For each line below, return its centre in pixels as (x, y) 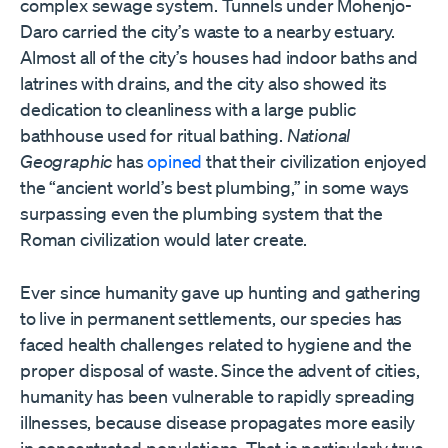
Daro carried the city (99, 30)
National (318, 134)
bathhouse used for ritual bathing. (153, 134)
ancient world (108, 186)
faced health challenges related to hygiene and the (216, 343)
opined (175, 160)
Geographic (66, 160)
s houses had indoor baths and (298, 56)
